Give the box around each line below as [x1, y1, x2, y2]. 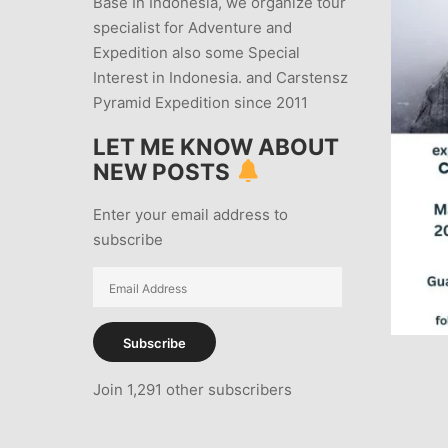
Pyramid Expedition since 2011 [93, 93, 309, 113]
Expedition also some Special [93, 43, 301, 63]
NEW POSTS [93, 157, 236, 185]
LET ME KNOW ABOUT [93, 132, 340, 160]
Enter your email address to [93, 205, 289, 225]
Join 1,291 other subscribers [93, 380, 293, 400]
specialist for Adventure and [93, 18, 293, 38]
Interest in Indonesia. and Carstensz [93, 68, 349, 88]
